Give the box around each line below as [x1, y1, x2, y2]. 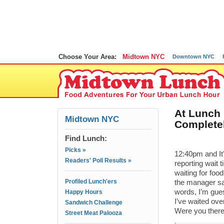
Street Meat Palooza [65, 209, 122, 216]
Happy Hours [65, 188, 102, 195]
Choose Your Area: [58, 53, 116, 60]
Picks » [65, 146, 86, 153]
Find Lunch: [65, 134, 107, 142]
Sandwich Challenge [65, 199, 122, 206]
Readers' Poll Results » [65, 157, 131, 164]
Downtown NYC [172, 53, 214, 59]
